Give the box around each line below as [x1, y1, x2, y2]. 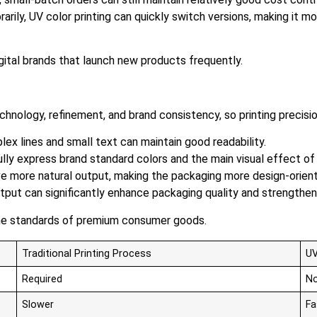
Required [22, 272, 63, 285]
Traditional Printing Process [22, 247, 152, 260]
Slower [22, 298, 54, 311]
